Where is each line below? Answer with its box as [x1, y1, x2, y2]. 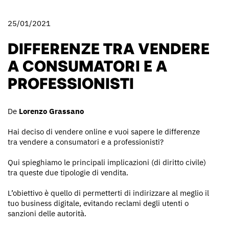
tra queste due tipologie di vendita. [8, 167, 128, 177]
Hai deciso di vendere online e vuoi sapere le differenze [8, 126, 200, 136]
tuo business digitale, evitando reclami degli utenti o [8, 198, 189, 208]
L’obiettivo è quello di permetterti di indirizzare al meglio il [8, 188, 209, 198]
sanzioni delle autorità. [8, 208, 86, 218]
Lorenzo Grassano [19, 106, 84, 116]
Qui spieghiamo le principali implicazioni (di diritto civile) [8, 157, 206, 167]
